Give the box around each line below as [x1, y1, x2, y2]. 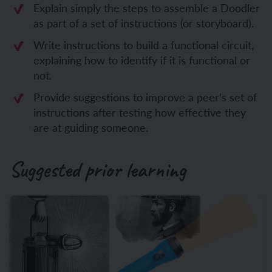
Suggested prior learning [9, 156, 186, 183]
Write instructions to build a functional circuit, [33, 37, 254, 52]
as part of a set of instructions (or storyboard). [33, 15, 254, 30]
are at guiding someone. [33, 120, 148, 135]
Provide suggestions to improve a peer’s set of [33, 89, 257, 104]
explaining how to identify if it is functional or [33, 52, 250, 67]
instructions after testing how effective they [33, 104, 246, 120]
